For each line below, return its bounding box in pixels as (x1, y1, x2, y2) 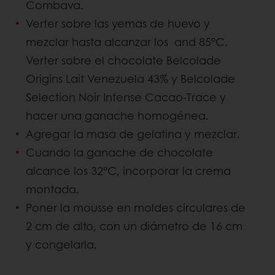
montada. (26, 180, 79, 197)
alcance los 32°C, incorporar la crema (26, 162, 231, 179)
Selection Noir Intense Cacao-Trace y (26, 88, 226, 105)
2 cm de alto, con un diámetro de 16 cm (26, 217, 242, 234)
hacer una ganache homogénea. (26, 107, 209, 123)
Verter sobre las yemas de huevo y (26, 15, 210, 31)
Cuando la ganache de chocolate (26, 144, 213, 160)
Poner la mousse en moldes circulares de (26, 199, 246, 215)
